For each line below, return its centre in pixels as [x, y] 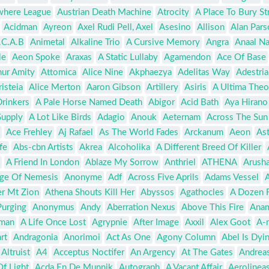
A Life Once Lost [53, 223]
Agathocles [202, 193]
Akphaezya [150, 73]
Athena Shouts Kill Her [90, 193]
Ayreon [57, 28]
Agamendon [187, 58]
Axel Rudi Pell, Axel [115, 28]
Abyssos [157, 193]
